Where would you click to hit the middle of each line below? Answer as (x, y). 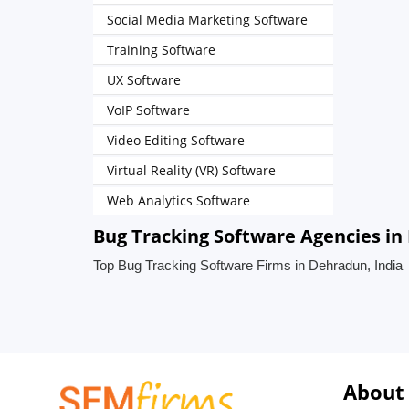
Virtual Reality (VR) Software (191, 170)
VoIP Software (148, 110)
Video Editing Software (176, 140)
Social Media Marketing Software (207, 20)
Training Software (161, 50)
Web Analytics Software (178, 200)
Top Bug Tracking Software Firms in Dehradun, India (248, 265)
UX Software (144, 80)
